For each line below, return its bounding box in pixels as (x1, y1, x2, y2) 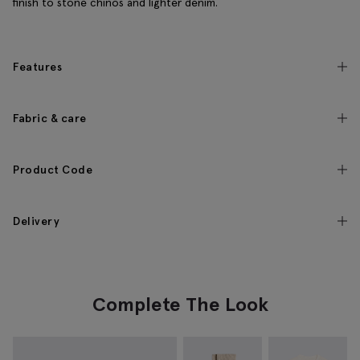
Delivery (13, 214, 59, 229)
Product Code (13, 162, 92, 178)
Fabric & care (13, 111, 87, 126)
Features (13, 59, 62, 75)
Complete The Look (92, 292, 268, 317)
